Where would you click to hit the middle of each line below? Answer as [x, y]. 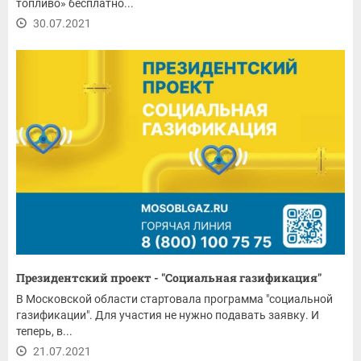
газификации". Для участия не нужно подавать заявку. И [168, 315]
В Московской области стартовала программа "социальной [174, 299]
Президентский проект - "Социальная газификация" [169, 277]
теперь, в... [44, 331]
